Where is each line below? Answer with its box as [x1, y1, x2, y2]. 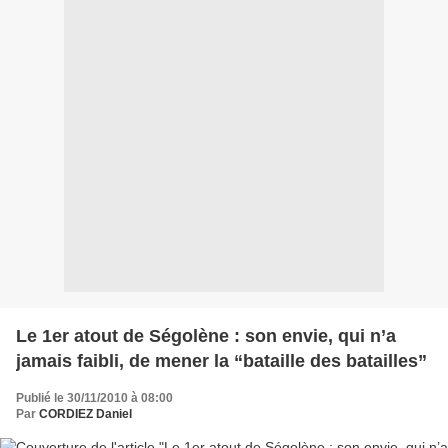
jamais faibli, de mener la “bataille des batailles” [16, 351, 427, 372]
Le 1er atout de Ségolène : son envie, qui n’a [16, 326, 396, 347]
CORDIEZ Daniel [39, 407, 132, 422]
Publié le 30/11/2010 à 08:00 [16, 391, 173, 406]
